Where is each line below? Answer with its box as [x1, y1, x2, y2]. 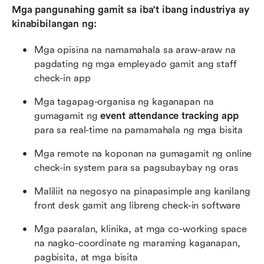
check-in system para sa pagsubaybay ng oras [34, 161, 239, 173]
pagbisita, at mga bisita [34, 251, 138, 263]
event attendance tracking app [100, 110, 239, 121]
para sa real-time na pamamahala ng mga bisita [34, 124, 243, 136]
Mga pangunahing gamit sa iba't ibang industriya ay [12, 4, 249, 15]
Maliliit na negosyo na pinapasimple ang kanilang [34, 185, 250, 197]
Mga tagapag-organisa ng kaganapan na [34, 95, 214, 107]
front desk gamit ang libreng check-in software [34, 199, 241, 211]
